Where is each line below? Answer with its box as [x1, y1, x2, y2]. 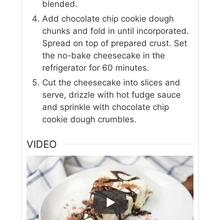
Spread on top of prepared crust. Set [42, 38, 188, 49]
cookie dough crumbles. [42, 114, 137, 125]
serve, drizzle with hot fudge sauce [42, 90, 181, 100]
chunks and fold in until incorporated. [42, 26, 190, 36]
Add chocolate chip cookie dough [42, 14, 174, 24]
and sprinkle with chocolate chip [42, 102, 169, 112]
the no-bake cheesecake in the [42, 51, 165, 61]
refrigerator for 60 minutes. [42, 63, 150, 73]
